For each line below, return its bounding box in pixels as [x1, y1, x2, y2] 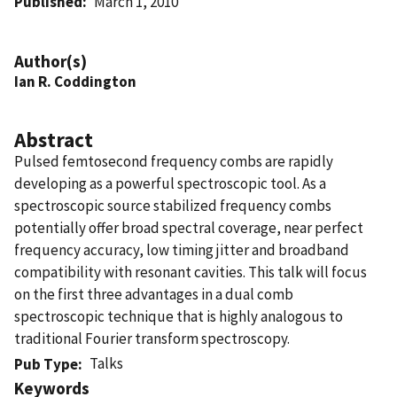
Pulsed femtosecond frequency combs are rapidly [14, 151, 333, 171]
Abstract [14, 126, 93, 152]
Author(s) [14, 50, 87, 72]
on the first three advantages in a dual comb [14, 284, 293, 304]
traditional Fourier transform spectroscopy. [14, 328, 290, 348]
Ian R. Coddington [14, 71, 136, 91]
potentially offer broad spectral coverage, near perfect [14, 217, 363, 237]
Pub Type [14, 354, 78, 374]
